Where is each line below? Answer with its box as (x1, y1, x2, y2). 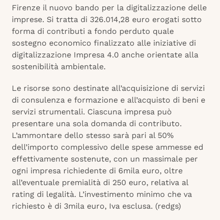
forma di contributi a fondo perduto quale (12, 27, 174, 36)
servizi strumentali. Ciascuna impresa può (12, 107, 172, 117)
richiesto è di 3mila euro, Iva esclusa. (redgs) (12, 201, 181, 211)
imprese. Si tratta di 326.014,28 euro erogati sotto (12, 15, 202, 25)
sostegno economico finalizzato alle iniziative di (12, 38, 196, 48)
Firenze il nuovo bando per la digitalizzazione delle (12, 3, 207, 13)
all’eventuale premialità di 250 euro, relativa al (12, 178, 188, 188)
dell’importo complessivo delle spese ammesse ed (12, 142, 203, 152)
